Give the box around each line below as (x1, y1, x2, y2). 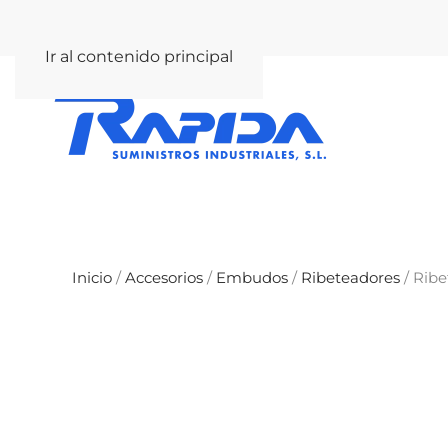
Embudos (216, 268, 288, 287)
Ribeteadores (301, 268, 400, 287)
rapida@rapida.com (64, 18, 210, 37)
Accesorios (125, 268, 203, 287)
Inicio (72, 268, 112, 287)
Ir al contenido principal (45, 47, 233, 66)
